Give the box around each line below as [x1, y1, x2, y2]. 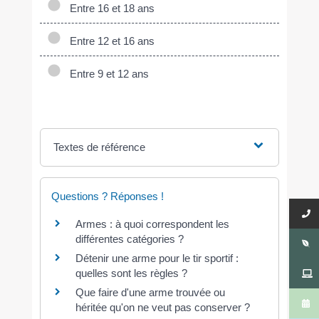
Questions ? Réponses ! [51, 190, 164, 203]
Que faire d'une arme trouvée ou [75, 286, 225, 299]
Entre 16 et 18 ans [63, 2, 155, 15]
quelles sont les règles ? [75, 267, 187, 280]
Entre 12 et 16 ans [63, 35, 155, 48]
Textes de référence [53, 141, 145, 154]
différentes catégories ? [75, 233, 184, 246]
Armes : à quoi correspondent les [75, 218, 229, 231]
